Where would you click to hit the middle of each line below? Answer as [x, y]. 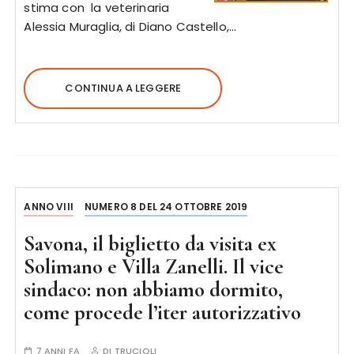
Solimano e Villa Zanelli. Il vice [154, 266]
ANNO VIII [49, 206]
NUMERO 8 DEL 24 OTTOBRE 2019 [166, 206]
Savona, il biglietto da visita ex [151, 243]
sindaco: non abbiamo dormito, [154, 289]
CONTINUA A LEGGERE [123, 88]
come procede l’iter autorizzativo [163, 312]
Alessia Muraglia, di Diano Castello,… [130, 26]
